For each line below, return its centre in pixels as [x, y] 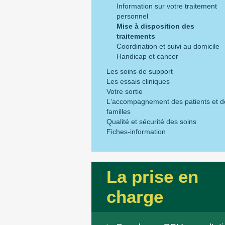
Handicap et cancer [147, 56]
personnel [132, 16]
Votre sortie [125, 91]
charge [135, 197]
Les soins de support [140, 71]
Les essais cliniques [138, 81]
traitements [136, 36]
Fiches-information [136, 132]
